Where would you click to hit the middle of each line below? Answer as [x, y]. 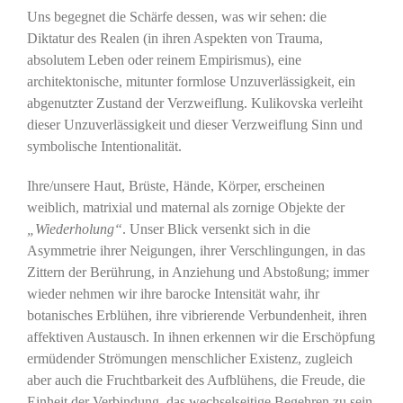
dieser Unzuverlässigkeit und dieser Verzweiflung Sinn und [194, 125]
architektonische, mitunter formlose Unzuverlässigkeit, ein [191, 82]
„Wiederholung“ [74, 229]
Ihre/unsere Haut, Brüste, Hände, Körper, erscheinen [175, 186]
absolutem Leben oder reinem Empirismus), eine [164, 60]
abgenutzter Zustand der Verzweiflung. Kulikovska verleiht [194, 103]
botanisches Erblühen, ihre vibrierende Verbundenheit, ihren [197, 316]
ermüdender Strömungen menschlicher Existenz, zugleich [189, 359]
